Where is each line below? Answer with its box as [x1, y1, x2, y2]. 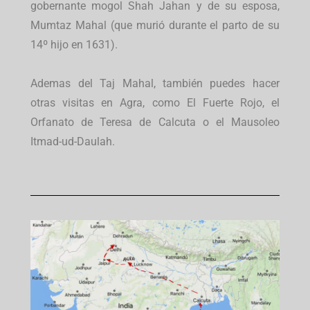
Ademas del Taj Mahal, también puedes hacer [30, 77, 280, 91]
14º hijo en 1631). [30, 38, 118, 52]
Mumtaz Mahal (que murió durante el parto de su [30, 19, 280, 33]
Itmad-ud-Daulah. [30, 135, 116, 149]
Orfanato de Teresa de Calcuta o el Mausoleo [30, 116, 280, 129]
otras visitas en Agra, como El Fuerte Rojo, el [30, 96, 280, 110]
